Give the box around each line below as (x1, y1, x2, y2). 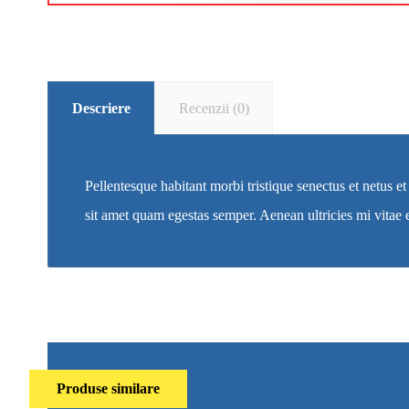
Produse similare (57, 380, 160, 396)
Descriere (71, 100, 131, 116)
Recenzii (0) (178, 100, 249, 116)
